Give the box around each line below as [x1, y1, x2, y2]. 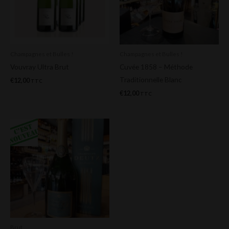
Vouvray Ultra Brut [10, 62, 69, 72]
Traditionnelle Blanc [120, 75, 182, 84]
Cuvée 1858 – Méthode [120, 62, 193, 72]
